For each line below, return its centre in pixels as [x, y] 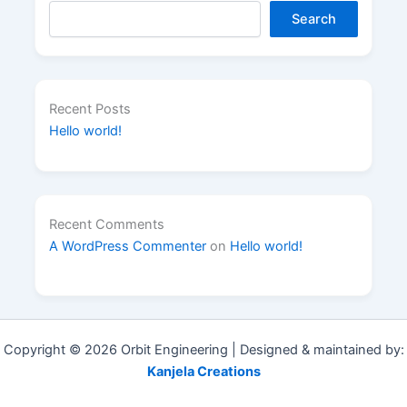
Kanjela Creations [203, 372]
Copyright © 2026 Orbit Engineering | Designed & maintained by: [203, 350]
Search [314, 20]
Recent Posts [89, 109]
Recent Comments [106, 225]
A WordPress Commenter [127, 247]
